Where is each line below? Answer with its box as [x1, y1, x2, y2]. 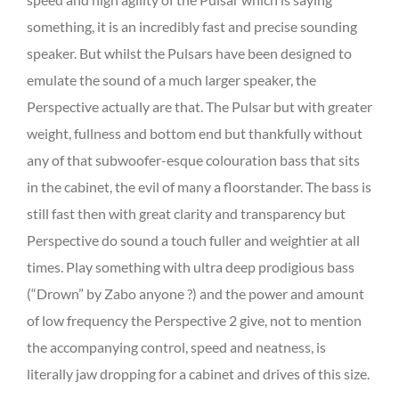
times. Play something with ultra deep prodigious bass [27, 257, 354, 275]
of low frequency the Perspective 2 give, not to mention [27, 311, 362, 329]
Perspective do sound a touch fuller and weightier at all [27, 231, 360, 248]
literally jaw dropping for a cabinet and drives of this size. [27, 364, 370, 382]
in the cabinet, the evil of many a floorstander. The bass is [27, 177, 371, 195]
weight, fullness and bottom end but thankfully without [27, 124, 362, 142]
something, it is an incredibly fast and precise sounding [27, 17, 357, 35]
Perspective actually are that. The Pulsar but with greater [27, 97, 372, 115]
